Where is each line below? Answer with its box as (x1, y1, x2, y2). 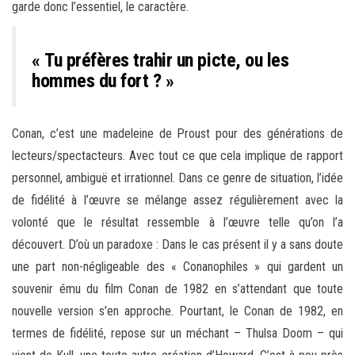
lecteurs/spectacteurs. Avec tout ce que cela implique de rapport (12, 148, 343, 164)
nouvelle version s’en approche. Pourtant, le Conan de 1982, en (12, 303, 343, 319)
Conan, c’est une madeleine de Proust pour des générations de (12, 126, 343, 142)
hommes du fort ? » (32, 70, 174, 93)
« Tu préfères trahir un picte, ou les (32, 49, 289, 72)
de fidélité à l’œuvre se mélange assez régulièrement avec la (12, 193, 343, 208)
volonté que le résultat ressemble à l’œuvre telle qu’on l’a (12, 215, 343, 231)
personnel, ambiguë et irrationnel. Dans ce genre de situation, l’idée (12, 170, 343, 186)
